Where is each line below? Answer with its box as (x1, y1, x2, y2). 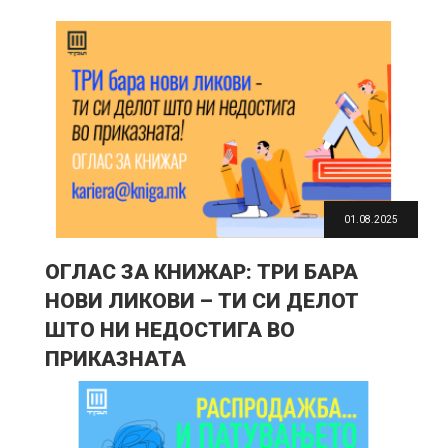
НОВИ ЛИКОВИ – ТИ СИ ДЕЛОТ (45, 289, 359, 314)
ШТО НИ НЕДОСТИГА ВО (45, 318, 295, 343)
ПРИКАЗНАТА (45, 347, 186, 372)
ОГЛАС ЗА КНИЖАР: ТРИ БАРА (45, 260, 358, 285)
